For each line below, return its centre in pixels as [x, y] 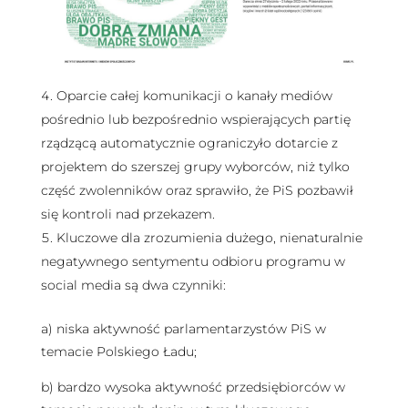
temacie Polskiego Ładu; [118, 351]
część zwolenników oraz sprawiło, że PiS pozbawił [197, 190]
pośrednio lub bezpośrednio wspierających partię [195, 119]
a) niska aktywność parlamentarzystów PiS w [183, 328]
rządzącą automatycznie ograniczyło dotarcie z [189, 143]
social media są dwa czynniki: [133, 285]
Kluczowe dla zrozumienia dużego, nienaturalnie [209, 237]
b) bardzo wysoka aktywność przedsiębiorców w [193, 388]
